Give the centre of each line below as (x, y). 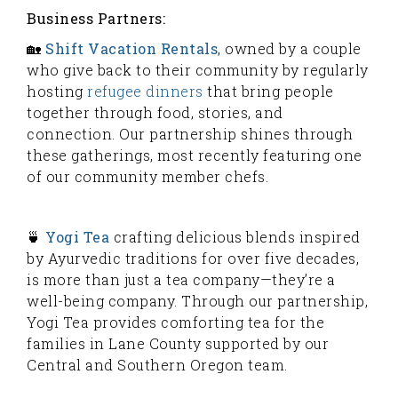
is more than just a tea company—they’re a (181, 279)
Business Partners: (96, 18)
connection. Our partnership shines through (190, 133)
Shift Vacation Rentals (131, 48)
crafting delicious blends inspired (237, 236)
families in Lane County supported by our (178, 343)
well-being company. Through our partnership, (197, 300)
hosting (57, 91)
